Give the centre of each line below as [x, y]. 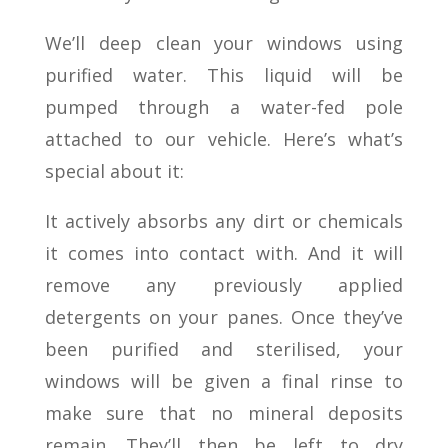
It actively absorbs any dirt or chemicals [224, 221]
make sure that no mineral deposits [224, 413]
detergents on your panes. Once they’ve [224, 317]
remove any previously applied [224, 285]
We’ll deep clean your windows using [224, 43]
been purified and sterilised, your [224, 349]
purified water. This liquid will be [224, 75]
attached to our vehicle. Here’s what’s [224, 139]
